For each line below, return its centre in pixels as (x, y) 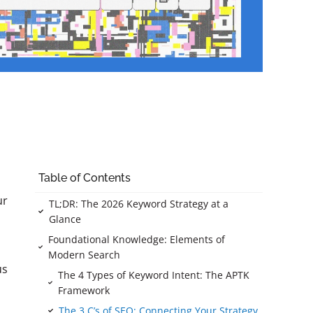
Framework (83, 290)
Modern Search (85, 254)
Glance (65, 219)
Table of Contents (85, 177)
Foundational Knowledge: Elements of (137, 239)
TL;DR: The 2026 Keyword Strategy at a (139, 203)
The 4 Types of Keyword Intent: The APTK (153, 275)
